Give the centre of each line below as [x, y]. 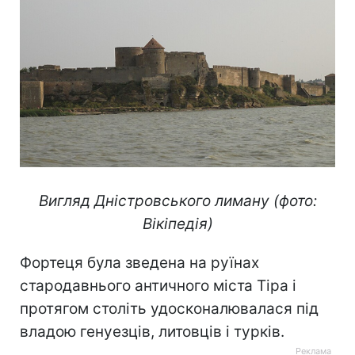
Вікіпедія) [177, 223]
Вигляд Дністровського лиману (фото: [177, 200]
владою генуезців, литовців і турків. [152, 331]
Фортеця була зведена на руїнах [139, 262]
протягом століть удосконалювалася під [169, 308]
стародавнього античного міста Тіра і [158, 285]
